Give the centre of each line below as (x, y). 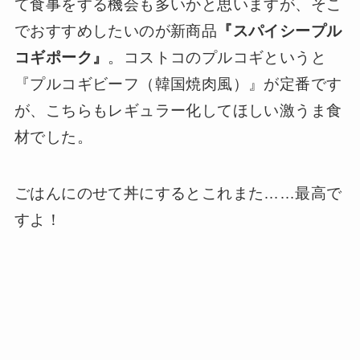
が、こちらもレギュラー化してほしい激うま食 (178, 110)
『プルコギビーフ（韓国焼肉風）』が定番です (178, 84)
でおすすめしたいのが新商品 (116, 31)
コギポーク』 (61, 57)
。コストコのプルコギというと (217, 57)
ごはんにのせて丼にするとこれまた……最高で (178, 194)
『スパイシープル (280, 31)
